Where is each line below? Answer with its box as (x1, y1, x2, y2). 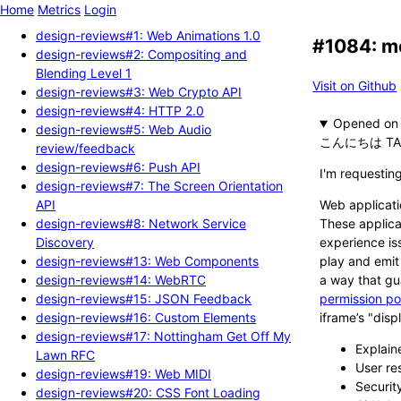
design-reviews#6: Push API (36, 158, 200, 175)
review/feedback (36, 140, 135, 156)
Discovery (36, 234, 94, 250)
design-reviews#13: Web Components (36, 252, 259, 269)
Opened (332, 115, 384, 132)
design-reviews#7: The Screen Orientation (36, 177, 283, 193)
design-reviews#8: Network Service (36, 215, 246, 231)
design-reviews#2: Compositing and (36, 46, 247, 62)
